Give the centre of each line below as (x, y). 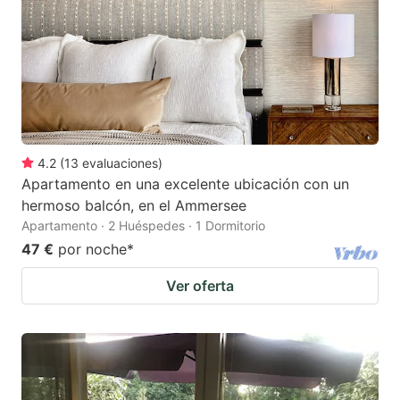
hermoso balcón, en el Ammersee (134, 205)
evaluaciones (120, 162)
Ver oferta (200, 285)
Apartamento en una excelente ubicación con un (185, 183)
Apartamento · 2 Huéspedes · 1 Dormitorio (143, 225)
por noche (92, 249)
